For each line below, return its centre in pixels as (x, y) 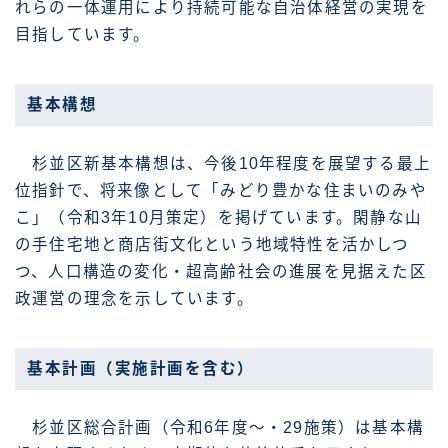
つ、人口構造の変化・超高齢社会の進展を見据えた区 (221, 271)
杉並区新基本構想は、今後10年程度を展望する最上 (223, 163)
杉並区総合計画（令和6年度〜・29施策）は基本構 (220, 427)
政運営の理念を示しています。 (134, 298)
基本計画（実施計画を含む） (141, 368)
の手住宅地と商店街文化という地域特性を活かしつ (212, 244)
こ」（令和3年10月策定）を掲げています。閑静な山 (218, 217)
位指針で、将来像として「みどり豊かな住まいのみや (221, 190)
